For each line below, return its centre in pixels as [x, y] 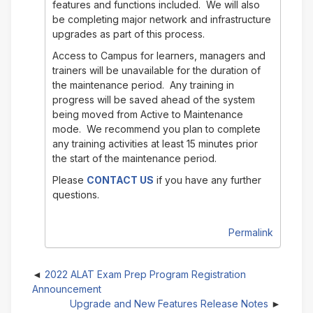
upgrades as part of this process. [128, 34]
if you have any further [207, 180]
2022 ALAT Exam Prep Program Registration [145, 275]
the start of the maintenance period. [134, 159]
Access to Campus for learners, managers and [159, 56]
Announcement [67, 289]
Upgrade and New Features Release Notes [169, 304]
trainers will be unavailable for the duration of [156, 71]
